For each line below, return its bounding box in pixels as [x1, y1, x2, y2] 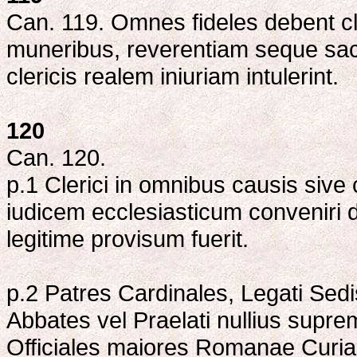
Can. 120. [6, 144, 106, 171]
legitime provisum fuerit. [6, 226, 249, 253]
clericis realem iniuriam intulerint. [6, 63, 339, 90]
